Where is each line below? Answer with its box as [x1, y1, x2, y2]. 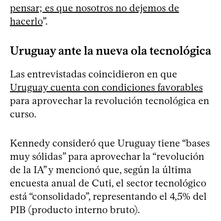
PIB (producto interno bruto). [10, 203, 140, 216]
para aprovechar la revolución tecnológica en [10, 94, 209, 107]
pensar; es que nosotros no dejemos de [10, 1, 179, 14]
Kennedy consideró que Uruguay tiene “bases [10, 137, 210, 149]
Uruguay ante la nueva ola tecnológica [10, 43, 211, 58]
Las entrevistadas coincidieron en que [10, 68, 177, 80]
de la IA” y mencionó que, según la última [10, 163, 191, 176]
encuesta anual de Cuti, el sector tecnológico [10, 177, 206, 189]
